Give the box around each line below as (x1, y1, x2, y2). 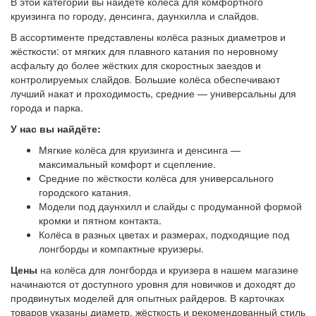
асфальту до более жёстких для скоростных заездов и (11, 58, 261, 73)
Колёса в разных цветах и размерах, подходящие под (39, 227, 289, 242)
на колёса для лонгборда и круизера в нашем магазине (37, 262, 298, 277)
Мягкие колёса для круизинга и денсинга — (39, 142, 241, 157)
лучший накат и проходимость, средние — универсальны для (11, 86, 296, 101)
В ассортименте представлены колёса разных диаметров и (11, 30, 286, 44)
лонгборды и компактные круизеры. (39, 241, 204, 256)
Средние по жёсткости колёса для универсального (39, 171, 274, 186)
